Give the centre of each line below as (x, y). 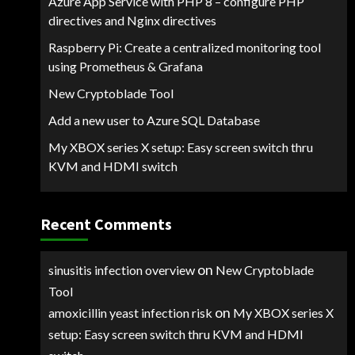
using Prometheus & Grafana (125, 66)
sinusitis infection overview (121, 270)
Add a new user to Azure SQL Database (154, 120)
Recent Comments (106, 224)
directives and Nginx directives (132, 20)
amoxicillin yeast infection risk (130, 313)
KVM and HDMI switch (113, 166)
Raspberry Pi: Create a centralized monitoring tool (184, 47)
